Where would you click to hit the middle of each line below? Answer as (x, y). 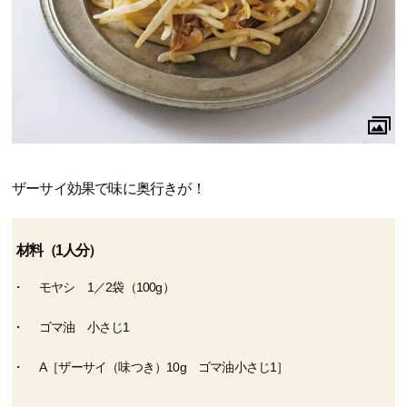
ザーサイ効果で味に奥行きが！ (109, 188)
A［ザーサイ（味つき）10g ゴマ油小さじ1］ (164, 367)
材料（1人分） (59, 250)
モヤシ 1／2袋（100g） (107, 287)
